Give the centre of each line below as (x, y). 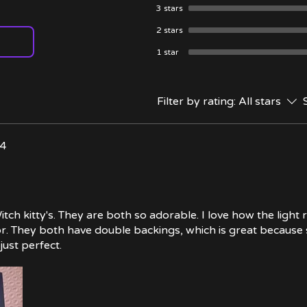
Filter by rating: (196, 101)
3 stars (170, 8)
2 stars (170, 30)
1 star (168, 52)
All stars (260, 101)
